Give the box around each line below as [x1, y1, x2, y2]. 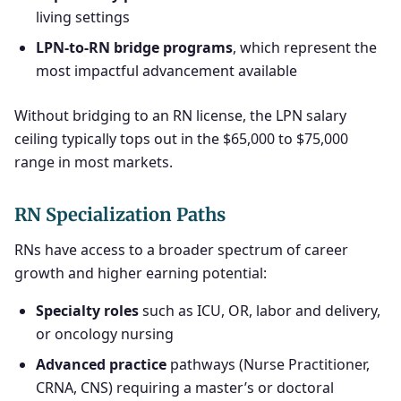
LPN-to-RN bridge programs [36, 38, 233, 57]
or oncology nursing [36, 324, 174, 344]
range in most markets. [14, 152, 173, 172]
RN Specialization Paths [14, 203, 226, 226]
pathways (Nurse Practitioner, [166, 354, 370, 374]
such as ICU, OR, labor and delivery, [139, 301, 380, 320]
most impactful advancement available [36, 61, 297, 81]
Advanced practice [36, 354, 166, 374]
